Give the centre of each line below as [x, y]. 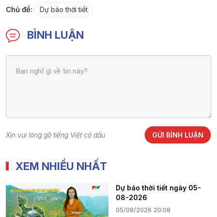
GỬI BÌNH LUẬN [178, 135]
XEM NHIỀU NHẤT [61, 166]
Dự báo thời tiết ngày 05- [158, 188]
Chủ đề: [19, 10]
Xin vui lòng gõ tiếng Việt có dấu [55, 135]
